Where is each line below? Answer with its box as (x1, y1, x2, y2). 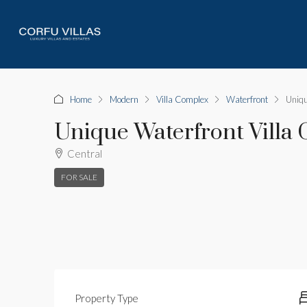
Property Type (75, 292, 138, 304)
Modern (110, 93, 138, 105)
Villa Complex (156, 93, 208, 105)
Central (67, 147, 102, 160)
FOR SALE (61, 172, 97, 182)
